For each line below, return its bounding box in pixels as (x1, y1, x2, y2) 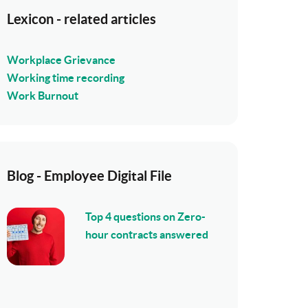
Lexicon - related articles (7, 11, 156, 27)
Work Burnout (7, 89, 78, 102)
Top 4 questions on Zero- (85, 210, 206, 223)
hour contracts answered (85, 228, 208, 241)
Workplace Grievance (7, 54, 115, 66)
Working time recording (7, 71, 124, 84)
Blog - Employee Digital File (7, 168, 172, 184)
